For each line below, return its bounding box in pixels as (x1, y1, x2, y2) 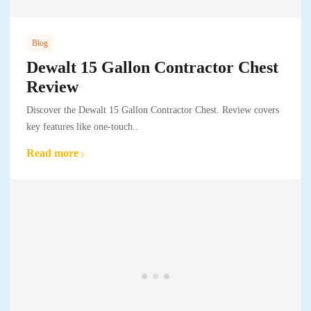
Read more (26, 147, 78, 160)
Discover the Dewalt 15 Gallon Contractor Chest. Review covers (26, 105, 279, 116)
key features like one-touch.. (26, 121, 138, 133)
